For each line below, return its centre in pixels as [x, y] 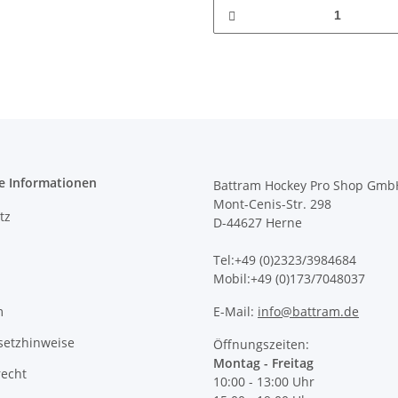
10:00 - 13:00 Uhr [264, 382]
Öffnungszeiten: [261, 345]
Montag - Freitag [263, 363]
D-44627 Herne [258, 223]
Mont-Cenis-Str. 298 [272, 204]
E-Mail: [235, 312]
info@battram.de [308, 312]
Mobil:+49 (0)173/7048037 [289, 279]
